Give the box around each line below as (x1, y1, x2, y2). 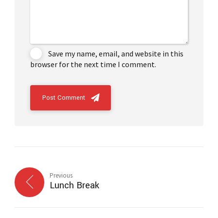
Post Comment (42, 93, 85, 103)
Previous (50, 171, 73, 180)
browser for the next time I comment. (30, 59, 156, 70)
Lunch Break (50, 179, 100, 192)
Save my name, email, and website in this (48, 49, 183, 59)
